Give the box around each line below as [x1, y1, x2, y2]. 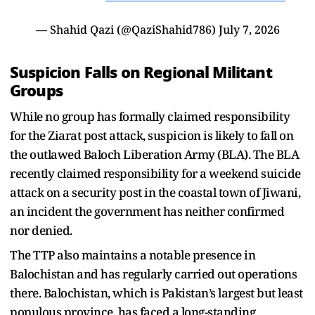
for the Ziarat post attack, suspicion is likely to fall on [10, 127, 293, 143]
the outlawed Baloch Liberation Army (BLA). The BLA [10, 146, 299, 162]
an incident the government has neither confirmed [10, 202, 284, 219]
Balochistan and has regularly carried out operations [10, 265, 297, 282]
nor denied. [10, 221, 72, 238]
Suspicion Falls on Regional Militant [10, 60, 272, 84]
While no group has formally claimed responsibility [10, 108, 290, 124]
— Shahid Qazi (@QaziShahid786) [35, 21, 219, 37]
